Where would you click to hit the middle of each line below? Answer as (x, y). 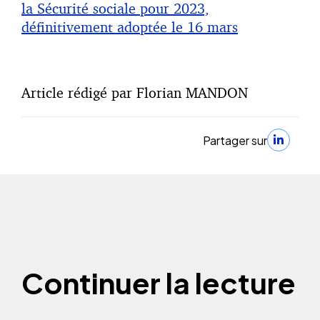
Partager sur (235, 140)
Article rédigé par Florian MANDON (135, 93)
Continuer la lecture (159, 283)
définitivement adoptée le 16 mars (130, 27)
